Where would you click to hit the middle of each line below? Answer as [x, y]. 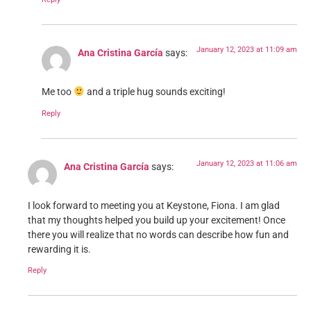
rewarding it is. [59, 250]
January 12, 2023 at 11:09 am [247, 49]
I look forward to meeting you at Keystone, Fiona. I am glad [154, 206]
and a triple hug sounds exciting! [155, 92]
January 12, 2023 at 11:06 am [247, 163]
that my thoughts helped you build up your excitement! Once [157, 221]
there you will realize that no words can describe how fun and [158, 235]
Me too [58, 92]
